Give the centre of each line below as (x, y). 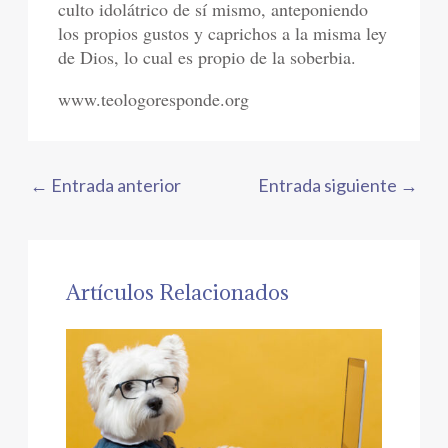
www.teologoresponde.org (154, 99)
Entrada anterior (115, 184)
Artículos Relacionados (177, 293)
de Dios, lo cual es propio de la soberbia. (207, 57)
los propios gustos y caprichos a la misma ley (223, 33)
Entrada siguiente (328, 184)
